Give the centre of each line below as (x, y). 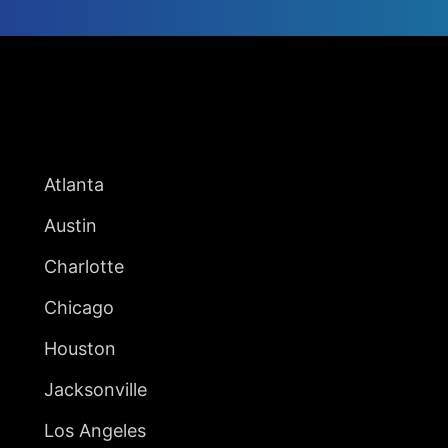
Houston (80, 348)
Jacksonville (95, 389)
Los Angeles (95, 430)
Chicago (79, 307)
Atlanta (74, 184)
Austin (70, 225)
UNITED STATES (121, 148)
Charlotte (84, 266)
